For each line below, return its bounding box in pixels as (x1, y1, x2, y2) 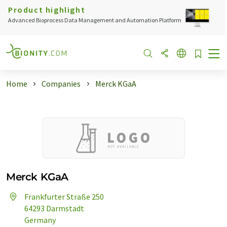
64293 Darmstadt (24, 203, 84, 213)
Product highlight (8, 5, 86, 15)
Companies (42, 79, 81, 89)
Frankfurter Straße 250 (24, 192, 104, 202)
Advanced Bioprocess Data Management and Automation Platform (8, 16, 181, 24)
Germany (24, 215, 56, 225)
